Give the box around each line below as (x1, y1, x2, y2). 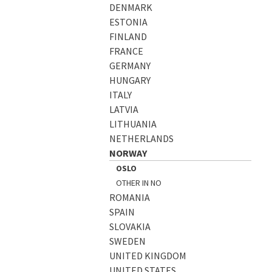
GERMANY (109, 59, 151, 72)
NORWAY (109, 146, 147, 159)
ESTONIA (109, 15, 148, 28)
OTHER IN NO (115, 177, 161, 188)
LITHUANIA (109, 117, 157, 130)
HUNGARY (109, 73, 151, 86)
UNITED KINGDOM (109, 249, 186, 262)
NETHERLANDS (109, 132, 174, 144)
